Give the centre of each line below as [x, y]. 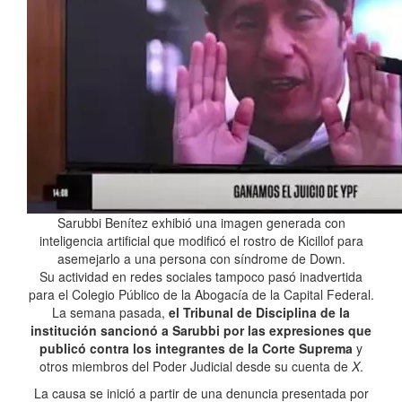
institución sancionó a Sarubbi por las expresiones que [201, 330]
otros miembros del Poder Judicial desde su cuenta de [195, 366]
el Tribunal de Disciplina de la [259, 312]
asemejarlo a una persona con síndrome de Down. [201, 258]
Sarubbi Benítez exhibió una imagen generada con [201, 223]
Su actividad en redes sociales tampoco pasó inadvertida [201, 276]
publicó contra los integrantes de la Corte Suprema [196, 348]
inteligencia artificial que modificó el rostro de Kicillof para [201, 240]
